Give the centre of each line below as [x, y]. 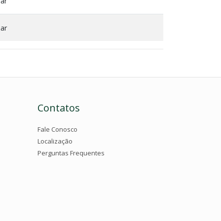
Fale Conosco [57, 129]
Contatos [59, 108]
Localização [55, 141]
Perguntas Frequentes [71, 153]
